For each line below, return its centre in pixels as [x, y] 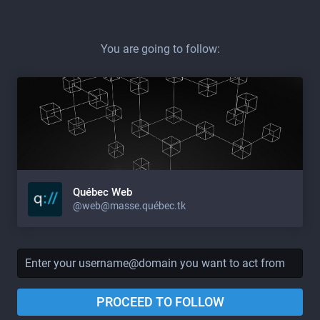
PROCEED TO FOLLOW [160, 302]
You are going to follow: [160, 49]
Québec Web [102, 192]
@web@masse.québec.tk [129, 205]
